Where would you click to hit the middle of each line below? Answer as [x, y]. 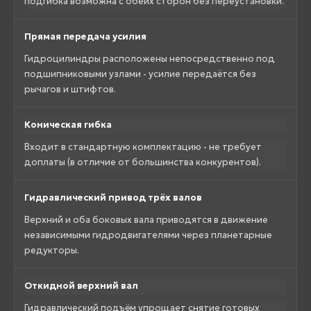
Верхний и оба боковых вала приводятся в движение [146, 219]
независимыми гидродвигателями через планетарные [148, 235]
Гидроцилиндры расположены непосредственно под [150, 58]
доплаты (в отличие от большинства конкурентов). [143, 162]
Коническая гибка [68, 124]
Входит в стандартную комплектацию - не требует [143, 146]
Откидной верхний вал [81, 285]
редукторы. [52, 250]
